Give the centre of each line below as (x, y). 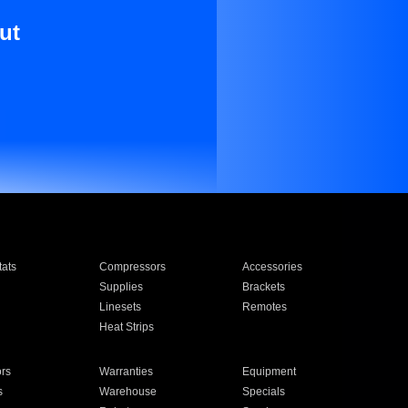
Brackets (264, 287)
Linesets (120, 307)
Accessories (273, 267)
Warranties (126, 372)
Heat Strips (126, 327)
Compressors (132, 267)
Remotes (265, 307)
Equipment (270, 372)
